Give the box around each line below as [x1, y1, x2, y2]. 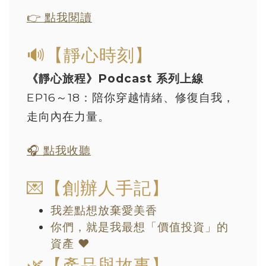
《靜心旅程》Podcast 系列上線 [27, 71, 204, 85]
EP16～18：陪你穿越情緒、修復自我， [27, 90, 235, 104]
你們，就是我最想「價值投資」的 [50, 219, 229, 234]
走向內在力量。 [27, 109, 110, 123]
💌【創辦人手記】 [27, 177, 169, 198]
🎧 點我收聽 [27, 142, 91, 157]
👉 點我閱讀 [27, 9, 92, 24]
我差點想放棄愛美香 [50, 202, 157, 217]
